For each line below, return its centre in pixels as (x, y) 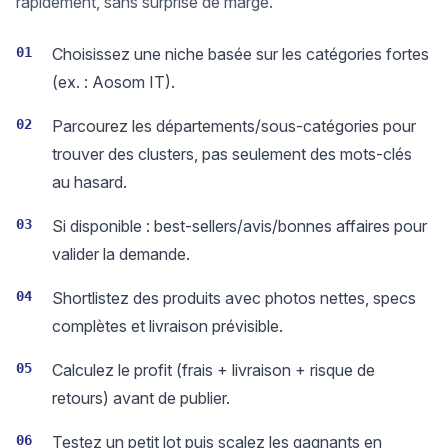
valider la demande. (121, 254)
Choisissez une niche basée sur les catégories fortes (240, 54)
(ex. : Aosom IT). (113, 82)
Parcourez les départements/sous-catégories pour (234, 126)
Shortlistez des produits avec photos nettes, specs (234, 298)
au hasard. (89, 182)
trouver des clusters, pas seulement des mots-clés (232, 154)
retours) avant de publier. (141, 398)
